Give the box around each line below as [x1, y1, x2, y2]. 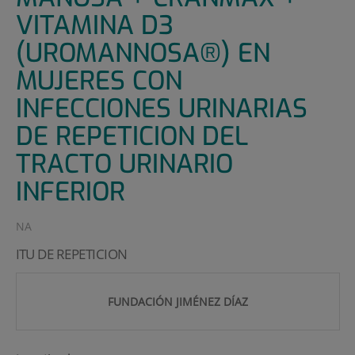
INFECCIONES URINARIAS [15, 91, 307, 127]
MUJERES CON [15, 63, 182, 99]
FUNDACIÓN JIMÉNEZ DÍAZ [107, 294, 248, 310]
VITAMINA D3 [15, 8, 174, 44]
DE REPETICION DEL [15, 119, 248, 155]
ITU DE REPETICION [15, 245, 128, 264]
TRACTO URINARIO [15, 147, 233, 182]
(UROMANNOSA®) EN [15, 36, 270, 71]
